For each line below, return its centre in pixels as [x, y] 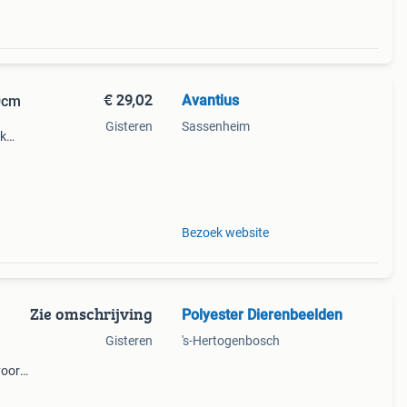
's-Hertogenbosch [230, 341]
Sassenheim [215, 126]
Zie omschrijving [91, 314]
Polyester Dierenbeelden [262, 315]
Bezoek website [225, 233]
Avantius [210, 100]
